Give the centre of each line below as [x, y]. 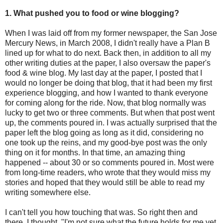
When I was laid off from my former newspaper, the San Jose [111, 33]
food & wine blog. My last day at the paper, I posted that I [104, 73]
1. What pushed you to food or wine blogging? [92, 13]
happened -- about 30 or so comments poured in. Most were [110, 162]
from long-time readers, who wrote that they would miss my [108, 172]
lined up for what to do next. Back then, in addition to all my [108, 53]
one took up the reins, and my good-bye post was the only [106, 142]
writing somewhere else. [48, 192]
